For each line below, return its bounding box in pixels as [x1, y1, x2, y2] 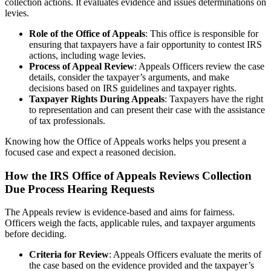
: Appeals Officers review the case [134, 60, 264, 71]
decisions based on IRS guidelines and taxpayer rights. [29, 82, 237, 93]
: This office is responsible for [145, 28, 258, 39]
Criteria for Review [29, 249, 109, 260]
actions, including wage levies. [29, 50, 146, 60]
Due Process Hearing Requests [5, 182, 154, 195]
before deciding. [5, 229, 67, 240]
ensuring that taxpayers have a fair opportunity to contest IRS [29, 39, 262, 50]
